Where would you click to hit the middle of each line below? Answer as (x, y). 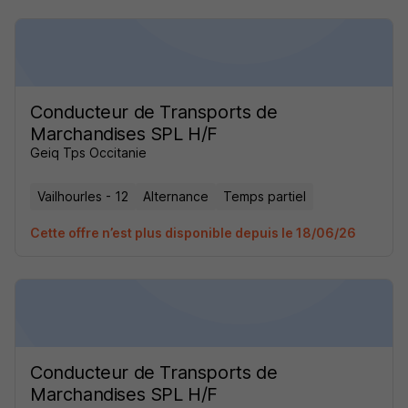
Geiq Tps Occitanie (88, 153)
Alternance (176, 196)
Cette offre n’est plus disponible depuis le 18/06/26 (193, 233)
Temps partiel (265, 196)
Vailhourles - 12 (83, 196)
